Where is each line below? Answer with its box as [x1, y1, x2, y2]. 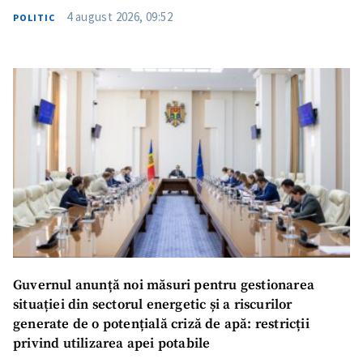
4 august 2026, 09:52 [66, 9, 173, 25]
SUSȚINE [156, 42, 207, 51]
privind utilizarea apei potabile [13, 335, 211, 352]
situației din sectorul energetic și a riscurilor [13, 296, 293, 314]
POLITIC [13, 11, 55, 24]
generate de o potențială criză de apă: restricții [13, 315, 310, 333]
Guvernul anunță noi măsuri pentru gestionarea [13, 276, 314, 294]
